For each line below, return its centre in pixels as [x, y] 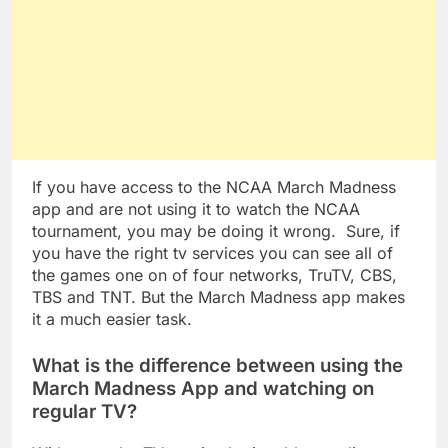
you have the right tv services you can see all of [212, 252]
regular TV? [84, 411]
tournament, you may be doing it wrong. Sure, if [216, 230]
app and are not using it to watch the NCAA [196, 208]
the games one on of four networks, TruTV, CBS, [214, 274]
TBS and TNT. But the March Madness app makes [218, 296]
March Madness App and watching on [203, 388]
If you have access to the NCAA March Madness [214, 186]
